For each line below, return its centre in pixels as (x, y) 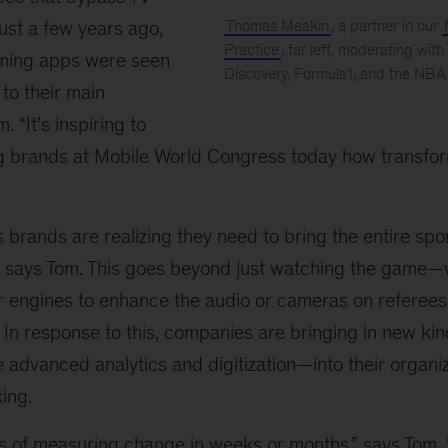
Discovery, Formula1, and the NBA (334, 74)
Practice (251, 50)
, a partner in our (386, 26)
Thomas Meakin (277, 26)
